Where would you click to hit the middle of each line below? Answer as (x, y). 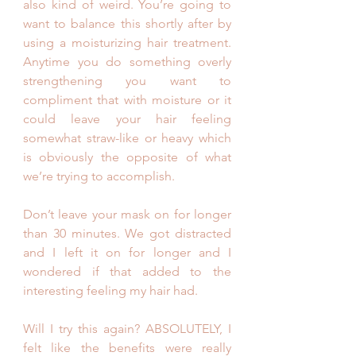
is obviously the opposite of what (127, 157)
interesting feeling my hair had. (112, 291)
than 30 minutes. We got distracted (127, 234)
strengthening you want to (127, 81)
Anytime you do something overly (127, 62)
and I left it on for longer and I (127, 253)
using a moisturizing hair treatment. (127, 43)
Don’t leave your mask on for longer (127, 215)
